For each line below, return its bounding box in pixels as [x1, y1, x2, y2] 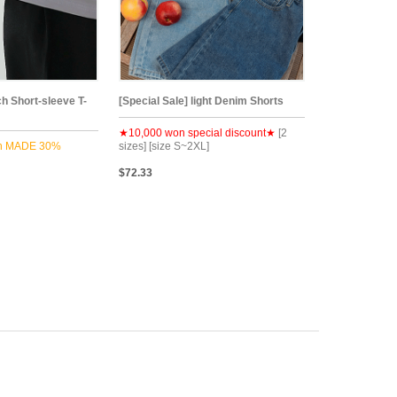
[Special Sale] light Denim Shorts [119, 94, 284, 107]
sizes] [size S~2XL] [119, 139, 209, 152]
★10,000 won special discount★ [119, 126, 276, 139]
